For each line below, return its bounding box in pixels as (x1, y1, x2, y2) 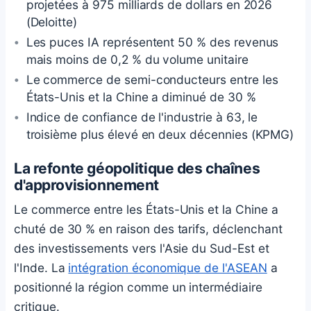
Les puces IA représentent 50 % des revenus (26, 35, 279, 50)
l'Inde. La (14, 260, 69, 275)
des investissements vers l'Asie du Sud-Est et (14, 240, 269, 255)
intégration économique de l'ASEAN (68, 260, 267, 275)
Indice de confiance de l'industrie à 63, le (26, 110, 258, 125)
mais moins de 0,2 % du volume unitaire (26, 52, 249, 67)
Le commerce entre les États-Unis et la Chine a (14, 201, 278, 217)
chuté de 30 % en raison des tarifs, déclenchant (14, 221, 283, 236)
